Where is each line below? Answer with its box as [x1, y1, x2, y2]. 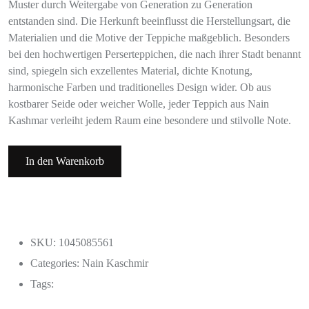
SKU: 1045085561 [30, 236, 114, 248]
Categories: [30, 257, 82, 269]
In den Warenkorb [26, 154, 104, 167]
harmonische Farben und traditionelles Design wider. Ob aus [8, 81, 271, 93]
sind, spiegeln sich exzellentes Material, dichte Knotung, [8, 64, 252, 77]
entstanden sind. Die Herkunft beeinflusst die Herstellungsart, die [8, 14, 290, 27]
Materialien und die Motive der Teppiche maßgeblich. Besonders [8, 31, 290, 43]
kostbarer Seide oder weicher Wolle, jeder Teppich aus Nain [8, 97, 269, 110]
